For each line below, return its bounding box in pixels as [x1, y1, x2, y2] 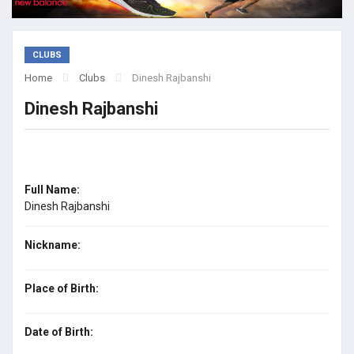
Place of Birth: [24, 282, 99, 296]
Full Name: [24, 183, 80, 197]
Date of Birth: [24, 326, 93, 339]
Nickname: [24, 239, 81, 252]
